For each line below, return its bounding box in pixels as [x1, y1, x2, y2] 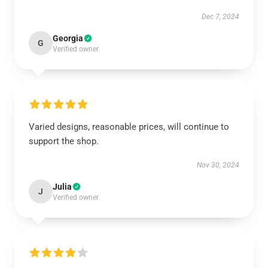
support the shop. [29, 136, 99, 147]
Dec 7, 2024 [202, 13, 239, 21]
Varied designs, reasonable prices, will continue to [29, 121, 229, 132]
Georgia [53, 33, 83, 43]
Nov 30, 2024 [197, 161, 239, 169]
